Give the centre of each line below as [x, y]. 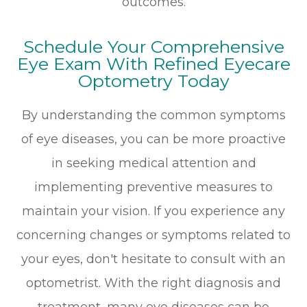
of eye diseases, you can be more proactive [153, 139]
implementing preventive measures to [153, 187]
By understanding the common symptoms [153, 115]
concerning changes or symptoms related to [153, 235]
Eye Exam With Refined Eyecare [153, 64]
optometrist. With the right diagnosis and [153, 283]
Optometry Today [153, 81]
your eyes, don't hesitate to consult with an [153, 259]
